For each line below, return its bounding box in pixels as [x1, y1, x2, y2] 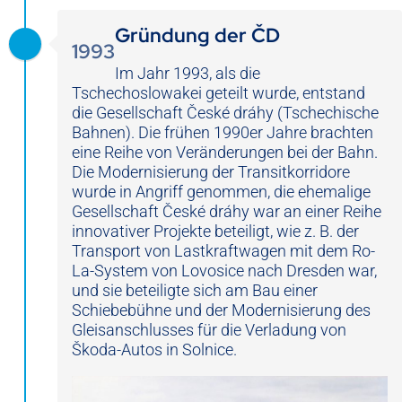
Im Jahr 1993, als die [115, 64, 260, 83]
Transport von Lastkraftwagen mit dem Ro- [72, 241, 375, 261]
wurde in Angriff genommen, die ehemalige [72, 182, 371, 202]
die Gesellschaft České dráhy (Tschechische [72, 103, 379, 123]
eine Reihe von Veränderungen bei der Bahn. [72, 143, 378, 162]
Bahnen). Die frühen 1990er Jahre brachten [72, 123, 373, 143]
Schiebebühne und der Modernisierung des [72, 301, 371, 320]
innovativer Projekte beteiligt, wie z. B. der [72, 222, 359, 241]
